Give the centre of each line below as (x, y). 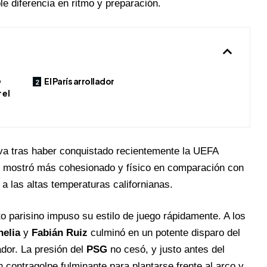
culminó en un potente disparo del (164, 233)
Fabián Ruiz (59, 233)
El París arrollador (79, 81)
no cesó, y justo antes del (166, 250)
